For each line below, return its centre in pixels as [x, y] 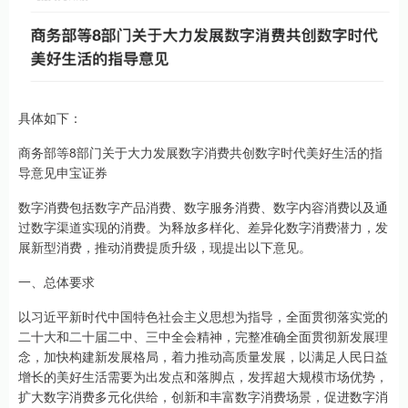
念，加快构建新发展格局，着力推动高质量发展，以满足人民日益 [203, 356]
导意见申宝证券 [63, 172]
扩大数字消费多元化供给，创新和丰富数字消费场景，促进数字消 [203, 396]
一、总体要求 [56, 281]
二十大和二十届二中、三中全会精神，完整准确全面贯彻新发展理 [203, 336]
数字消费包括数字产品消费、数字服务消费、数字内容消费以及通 [203, 206]
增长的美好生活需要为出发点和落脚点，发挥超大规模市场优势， [203, 376]
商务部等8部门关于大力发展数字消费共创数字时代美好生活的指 [200, 152]
